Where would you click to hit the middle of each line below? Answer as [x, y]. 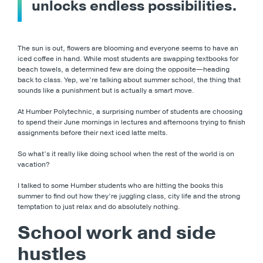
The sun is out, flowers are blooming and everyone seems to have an [128, 48]
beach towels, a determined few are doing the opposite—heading [124, 69]
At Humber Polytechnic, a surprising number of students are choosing [130, 111]
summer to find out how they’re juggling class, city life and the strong [129, 196]
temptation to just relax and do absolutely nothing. [100, 206]
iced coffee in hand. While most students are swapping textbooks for [128, 58]
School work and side [117, 232]
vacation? [34, 164]
